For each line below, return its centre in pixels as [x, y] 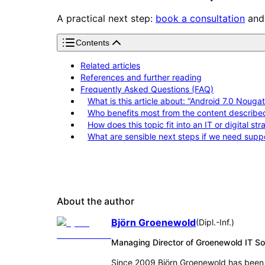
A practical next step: [106, 18]
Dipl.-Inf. [215, 222]
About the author [96, 201]
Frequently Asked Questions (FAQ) [147, 89]
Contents [93, 42]
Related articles [110, 65]
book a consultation [200, 18]
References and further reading [141, 77]
